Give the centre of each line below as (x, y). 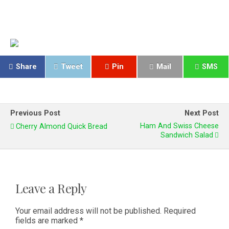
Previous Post (35, 113)
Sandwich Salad (187, 135)
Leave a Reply (51, 188)
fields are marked (48, 221)
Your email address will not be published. (88, 211)
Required (180, 211)
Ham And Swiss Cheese (179, 126)
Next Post (202, 113)
